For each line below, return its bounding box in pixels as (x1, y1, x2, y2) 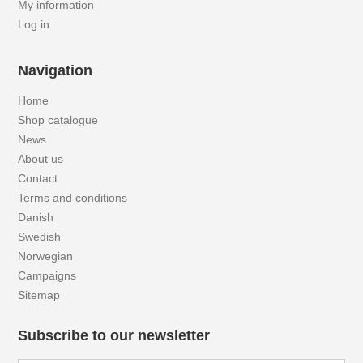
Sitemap (18, 288, 61, 301)
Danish (18, 211, 54, 224)
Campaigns (18, 269, 77, 282)
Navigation (18, 62, 93, 79)
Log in (18, 18, 50, 31)
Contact (18, 172, 58, 185)
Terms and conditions (18, 191, 128, 204)
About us (18, 152, 64, 165)
